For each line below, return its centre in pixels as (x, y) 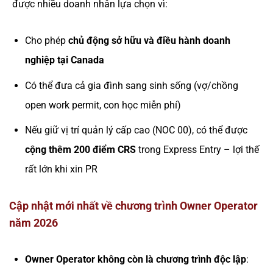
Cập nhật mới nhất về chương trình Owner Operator (133, 206)
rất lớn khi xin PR (61, 169)
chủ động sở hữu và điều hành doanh (149, 41)
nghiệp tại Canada (64, 60)
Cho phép (46, 41)
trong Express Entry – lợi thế (197, 150)
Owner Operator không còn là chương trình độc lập (135, 260)
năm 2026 (34, 223)
